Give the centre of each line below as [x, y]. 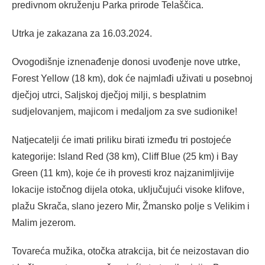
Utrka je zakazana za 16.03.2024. [82, 33]
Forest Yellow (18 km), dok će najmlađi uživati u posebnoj [132, 78]
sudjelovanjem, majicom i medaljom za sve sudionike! [125, 111]
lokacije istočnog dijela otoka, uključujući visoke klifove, [128, 189]
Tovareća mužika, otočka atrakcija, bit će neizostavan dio [130, 251]
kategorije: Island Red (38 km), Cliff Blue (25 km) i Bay [125, 156]
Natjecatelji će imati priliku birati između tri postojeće [122, 140]
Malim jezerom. [44, 222]
